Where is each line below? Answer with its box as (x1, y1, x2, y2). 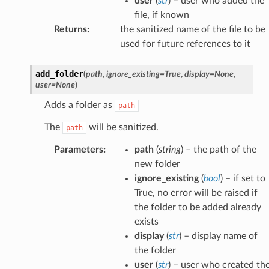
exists (134, 216, 159, 226)
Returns (53, 24, 87, 34)
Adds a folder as (44, 100, 115, 110)
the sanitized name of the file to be (119, 24, 265, 34)
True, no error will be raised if (134, 187, 258, 198)
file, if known (134, 10, 189, 20)
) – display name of (178, 231, 258, 241)
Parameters (53, 144, 103, 154)
